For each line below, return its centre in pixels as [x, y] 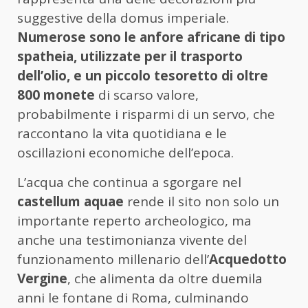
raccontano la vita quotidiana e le [122, 134]
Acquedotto [248, 260]
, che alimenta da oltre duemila [165, 279]
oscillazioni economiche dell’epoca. [125, 153]
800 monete [56, 95]
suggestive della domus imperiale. [123, 18]
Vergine [42, 279]
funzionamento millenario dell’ [113, 260]
